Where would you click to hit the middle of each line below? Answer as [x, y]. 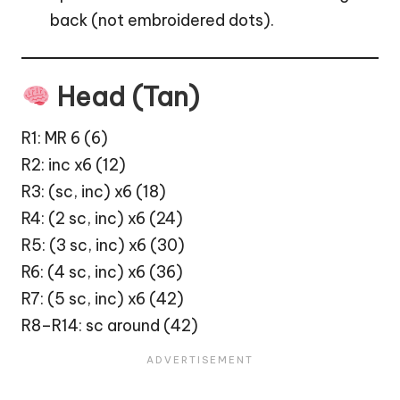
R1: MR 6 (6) [65, 137]
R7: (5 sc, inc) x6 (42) [103, 298]
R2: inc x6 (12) [74, 164]
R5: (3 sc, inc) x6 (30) [103, 245]
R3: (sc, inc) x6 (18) [94, 191]
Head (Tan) [125, 96]
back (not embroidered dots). [162, 21]
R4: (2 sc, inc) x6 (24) [102, 218]
